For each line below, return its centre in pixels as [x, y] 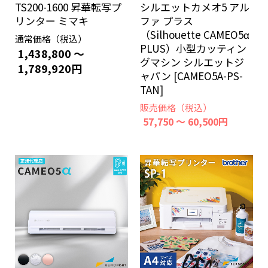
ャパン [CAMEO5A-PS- [191, 76]
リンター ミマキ [52, 21]
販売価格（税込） [176, 107]
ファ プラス [167, 21]
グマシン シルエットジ [192, 62]
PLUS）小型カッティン [193, 48]
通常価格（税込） [51, 39]
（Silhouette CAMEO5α [195, 34]
